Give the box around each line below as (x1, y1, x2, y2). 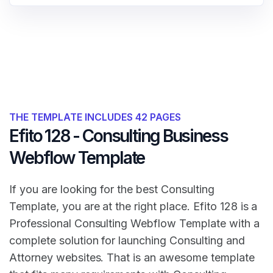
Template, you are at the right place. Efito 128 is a (9, 199, 258, 213)
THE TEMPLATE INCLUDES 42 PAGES (9, 110, 181, 123)
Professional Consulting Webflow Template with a (9, 216, 260, 230)
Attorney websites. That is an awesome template (9, 250, 255, 264)
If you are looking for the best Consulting (9, 182, 214, 196)
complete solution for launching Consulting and (9, 233, 245, 247)
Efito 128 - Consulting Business (9, 125, 228, 146)
